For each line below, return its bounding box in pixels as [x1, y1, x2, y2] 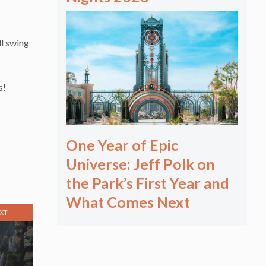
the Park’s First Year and [66, 174, 229, 192]
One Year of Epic [66, 136, 178, 154]
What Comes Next [66, 193, 190, 211]
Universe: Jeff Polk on [66, 155, 215, 173]
